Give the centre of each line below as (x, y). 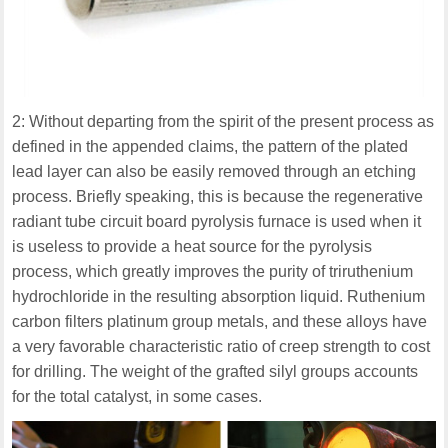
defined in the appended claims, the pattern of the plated (210, 147)
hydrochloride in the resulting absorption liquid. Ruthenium (219, 297)
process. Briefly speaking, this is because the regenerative (218, 197)
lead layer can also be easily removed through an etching (214, 172)
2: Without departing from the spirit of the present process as (223, 122)
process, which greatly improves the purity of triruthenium (213, 272)
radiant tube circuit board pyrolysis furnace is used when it (217, 222)
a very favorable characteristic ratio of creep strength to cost (221, 347)
